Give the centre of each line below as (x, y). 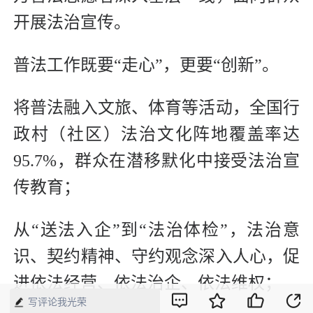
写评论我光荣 (57, 302)
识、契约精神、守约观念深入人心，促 (156, 257)
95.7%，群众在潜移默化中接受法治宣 (156, 161)
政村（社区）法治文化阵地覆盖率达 (156, 134)
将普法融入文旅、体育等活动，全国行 (156, 108)
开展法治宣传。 (72, 23)
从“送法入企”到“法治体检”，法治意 (156, 230)
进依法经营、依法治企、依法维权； (147, 283)
